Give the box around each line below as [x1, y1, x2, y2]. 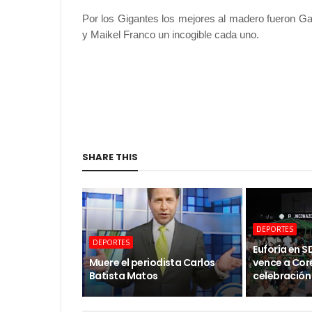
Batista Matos [89, 269, 158, 283]
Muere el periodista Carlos [89, 256, 215, 270]
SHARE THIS [82, 150, 138, 164]
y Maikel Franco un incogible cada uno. [82, 29, 259, 40]
